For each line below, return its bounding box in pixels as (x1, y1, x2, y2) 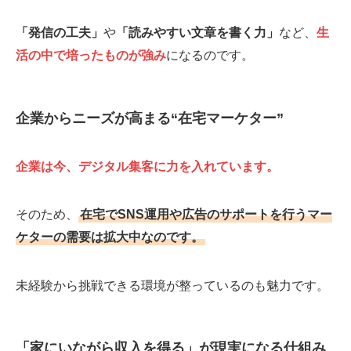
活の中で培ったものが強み (16, 48, 166, 63)
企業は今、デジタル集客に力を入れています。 (16, 159, 279, 174)
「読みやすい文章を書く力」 (116, 25, 279, 40)
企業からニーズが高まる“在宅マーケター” (16, 110, 288, 126)
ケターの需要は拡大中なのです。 (16, 230, 204, 244)
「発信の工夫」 (16, 25, 103, 40)
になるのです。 (166, 48, 254, 63)
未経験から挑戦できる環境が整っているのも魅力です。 (16, 277, 329, 292)
